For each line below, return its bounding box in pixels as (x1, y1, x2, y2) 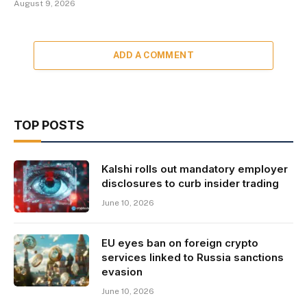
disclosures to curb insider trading (101, 177, 279, 191)
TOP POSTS (14, 118, 84, 133)
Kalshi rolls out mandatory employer (101, 162, 288, 176)
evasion (101, 265, 143, 279)
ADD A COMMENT (112, 50, 195, 61)
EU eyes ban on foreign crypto (101, 236, 258, 250)
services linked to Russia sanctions (101, 251, 284, 265)
